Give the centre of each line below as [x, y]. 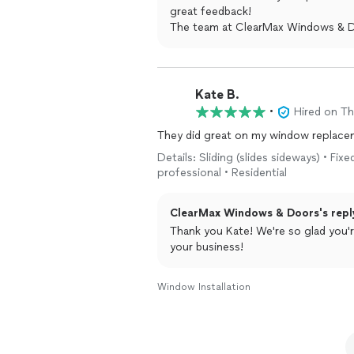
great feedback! [211, 11]
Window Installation [204, 287]
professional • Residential [222, 173]
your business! [207, 247]
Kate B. [217, 94]
